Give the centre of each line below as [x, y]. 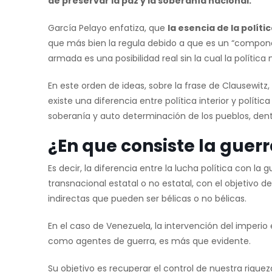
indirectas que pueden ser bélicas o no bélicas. [147, 199]
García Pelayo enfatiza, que [108, 28]
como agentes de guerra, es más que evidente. [149, 241]
